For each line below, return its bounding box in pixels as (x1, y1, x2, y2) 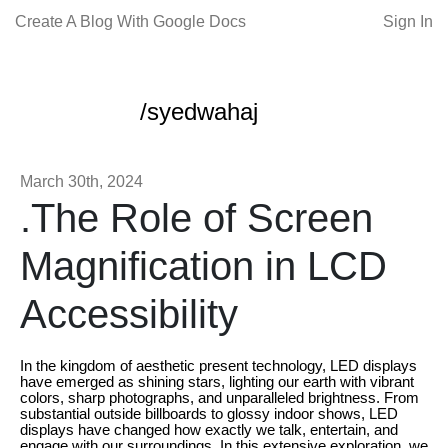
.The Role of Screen (20, 196, 373, 240)
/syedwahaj (140, 98, 258, 125)
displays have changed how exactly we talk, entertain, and (20, 422, 398, 438)
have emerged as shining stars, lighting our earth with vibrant (20, 374, 414, 390)
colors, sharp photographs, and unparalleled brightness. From (20, 390, 419, 406)
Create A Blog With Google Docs (15, 13, 246, 30)
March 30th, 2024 (20, 173, 143, 190)
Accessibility (20, 292, 238, 336)
